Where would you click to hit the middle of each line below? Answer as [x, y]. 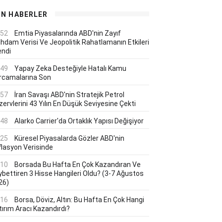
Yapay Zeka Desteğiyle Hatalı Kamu [70, 68]
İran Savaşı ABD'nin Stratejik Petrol [69, 95]
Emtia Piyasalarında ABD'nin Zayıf [68, 33]
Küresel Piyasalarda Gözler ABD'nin [69, 138]
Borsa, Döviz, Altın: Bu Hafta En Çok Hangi [79, 200]
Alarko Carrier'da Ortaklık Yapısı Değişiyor [79, 121]
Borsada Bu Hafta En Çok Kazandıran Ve [78, 165]
